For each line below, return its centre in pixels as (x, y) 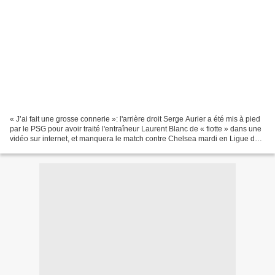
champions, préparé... (46, 148)
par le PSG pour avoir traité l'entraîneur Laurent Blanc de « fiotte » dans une (136, 129)
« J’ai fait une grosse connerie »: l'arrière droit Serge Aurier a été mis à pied (135, 119)
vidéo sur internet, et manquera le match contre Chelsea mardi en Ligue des (136, 138)
